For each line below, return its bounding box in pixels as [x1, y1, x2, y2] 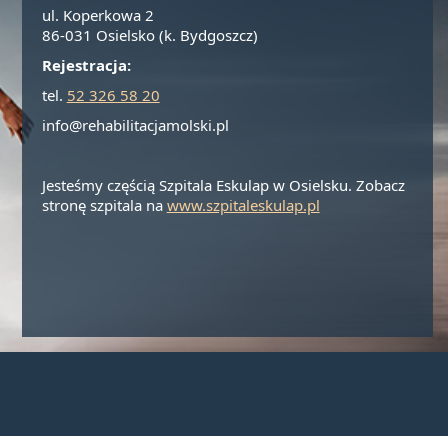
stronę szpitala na [41, 195, 167, 216]
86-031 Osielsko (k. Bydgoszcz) [41, 25, 258, 46]
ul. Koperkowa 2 [41, 5, 154, 26]
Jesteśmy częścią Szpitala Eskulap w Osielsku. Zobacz [41, 175, 405, 196]
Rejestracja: [41, 55, 131, 76]
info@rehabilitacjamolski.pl [41, 115, 229, 136]
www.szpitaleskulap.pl [166, 195, 320, 216]
